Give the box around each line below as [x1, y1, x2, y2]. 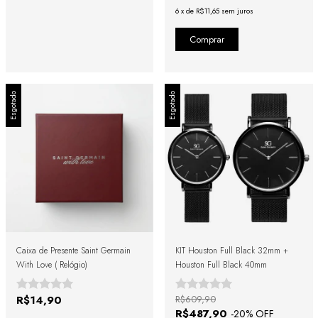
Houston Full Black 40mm [175, 258, 267, 271]
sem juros [221, 6, 253, 17]
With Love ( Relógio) [16, 258, 87, 271]
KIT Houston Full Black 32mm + [175, 243, 288, 257]
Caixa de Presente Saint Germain [16, 243, 131, 257]
